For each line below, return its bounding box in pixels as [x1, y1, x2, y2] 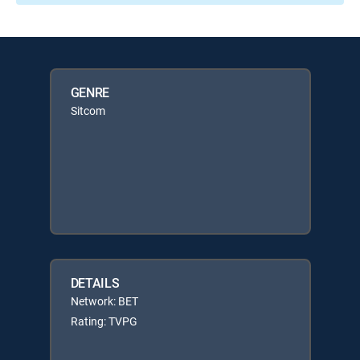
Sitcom [70, 102, 105, 118]
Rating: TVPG [70, 313, 137, 329]
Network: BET [70, 292, 138, 309]
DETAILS [70, 273, 120, 292]
